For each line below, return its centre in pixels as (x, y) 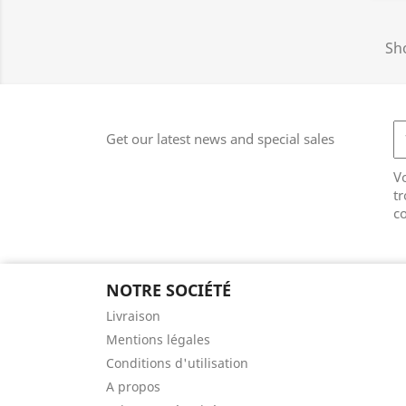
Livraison (133, 315)
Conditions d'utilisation (177, 362)
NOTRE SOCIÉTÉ (169, 290)
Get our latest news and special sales (220, 138)
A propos (133, 386)
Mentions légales (158, 339)
